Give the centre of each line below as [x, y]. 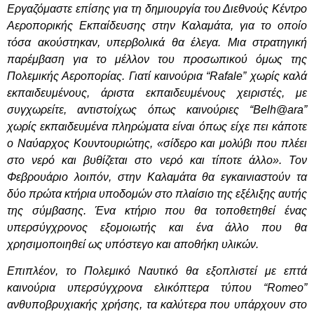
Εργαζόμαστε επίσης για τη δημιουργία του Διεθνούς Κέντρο [157, 9]
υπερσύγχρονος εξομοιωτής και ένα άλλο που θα [157, 228]
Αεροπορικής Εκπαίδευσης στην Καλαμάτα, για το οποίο [157, 26]
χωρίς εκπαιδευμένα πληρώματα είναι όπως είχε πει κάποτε [157, 127]
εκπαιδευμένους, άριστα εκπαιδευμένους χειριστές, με [157, 93]
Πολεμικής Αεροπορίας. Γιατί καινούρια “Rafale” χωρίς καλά [157, 76]
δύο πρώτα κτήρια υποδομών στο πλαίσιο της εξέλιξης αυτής [157, 194]
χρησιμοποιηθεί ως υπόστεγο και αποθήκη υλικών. [133, 245]
